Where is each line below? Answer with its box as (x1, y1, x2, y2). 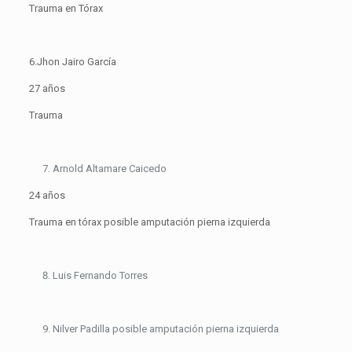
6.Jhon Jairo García (28, 56, 116, 68)
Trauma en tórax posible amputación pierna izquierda (28, 216, 270, 229)
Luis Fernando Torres (52, 269, 148, 282)
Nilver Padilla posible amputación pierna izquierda (52, 323, 279, 335)
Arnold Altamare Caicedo (52, 163, 167, 175)
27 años (28, 82, 65, 95)
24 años (28, 189, 65, 202)
